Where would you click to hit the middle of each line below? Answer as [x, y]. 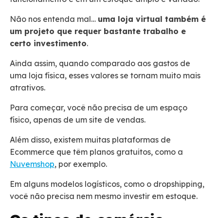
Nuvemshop [32, 164]
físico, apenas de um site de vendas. [79, 120]
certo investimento [48, 44]
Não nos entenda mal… [54, 19]
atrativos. [28, 88]
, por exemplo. [82, 164]
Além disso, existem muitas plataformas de [90, 140]
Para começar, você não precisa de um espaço [99, 108]
